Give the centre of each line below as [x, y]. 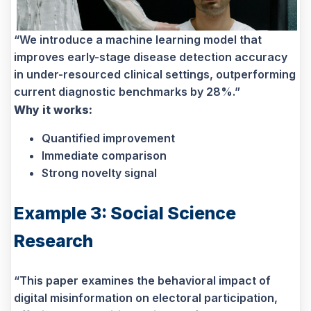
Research [53, 241]
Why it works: [53, 109]
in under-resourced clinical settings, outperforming [155, 74]
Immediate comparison [104, 155]
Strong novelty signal [99, 173]
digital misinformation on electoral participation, [146, 297]
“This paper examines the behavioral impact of [142, 280]
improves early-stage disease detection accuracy [151, 57]
